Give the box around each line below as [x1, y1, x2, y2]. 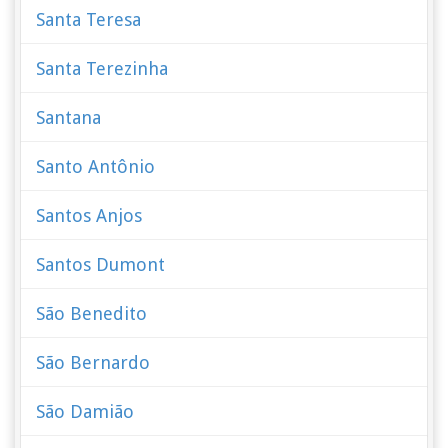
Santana [36, 107, 102, 128]
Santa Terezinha [36, 58, 169, 79]
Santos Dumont [36, 254, 166, 275]
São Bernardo [36, 352, 151, 373]
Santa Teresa [36, 9, 142, 30]
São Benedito [36, 303, 148, 324]
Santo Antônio [36, 156, 156, 177]
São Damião [36, 401, 135, 422]
